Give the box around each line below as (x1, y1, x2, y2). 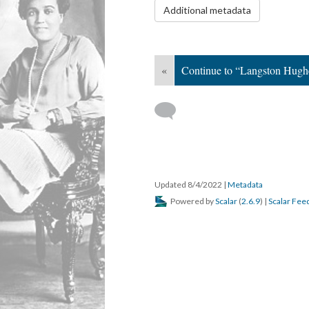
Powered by (169, 196, 215, 206)
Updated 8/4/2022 (154, 179, 223, 190)
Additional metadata (163, 4, 251, 16)
